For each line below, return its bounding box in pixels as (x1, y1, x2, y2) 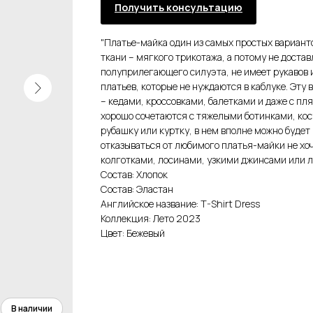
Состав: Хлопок (101, 167, 168, 181)
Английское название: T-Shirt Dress (101, 196, 260, 210)
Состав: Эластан (101, 182, 173, 196)
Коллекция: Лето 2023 (101, 211, 201, 225)
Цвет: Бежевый (101, 226, 165, 240)
